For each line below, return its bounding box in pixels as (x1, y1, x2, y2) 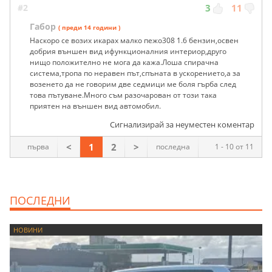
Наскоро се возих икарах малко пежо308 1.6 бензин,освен (30, 35, 239, 46)
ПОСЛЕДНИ (10, 192, 70, 208)
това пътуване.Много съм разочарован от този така (30, 89, 217, 100)
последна (155, 141, 190, 152)
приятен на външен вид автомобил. (30, 100, 161, 111)
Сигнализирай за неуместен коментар (110, 118, 254, 130)
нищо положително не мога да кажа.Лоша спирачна (30, 56, 219, 67)
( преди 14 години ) (58, 22, 120, 32)
